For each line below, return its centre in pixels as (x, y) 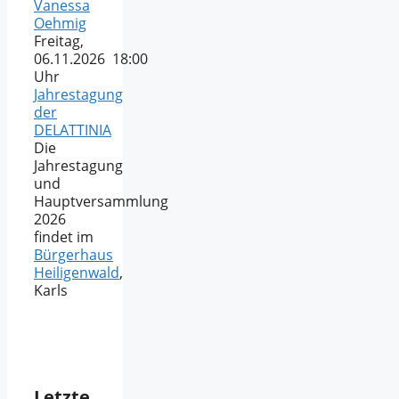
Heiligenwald (77, 272)
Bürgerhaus (73, 254)
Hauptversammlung (101, 201)
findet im (64, 236)
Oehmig (60, 23)
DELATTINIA (73, 130)
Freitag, (59, 41)
